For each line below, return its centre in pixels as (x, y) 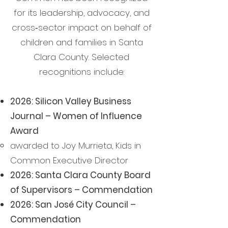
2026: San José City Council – (73, 205)
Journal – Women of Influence (76, 116)
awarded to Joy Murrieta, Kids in (76, 146)
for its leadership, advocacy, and (81, 13)
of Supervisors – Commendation (81, 190)
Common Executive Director (69, 160)
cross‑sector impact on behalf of (81, 27)
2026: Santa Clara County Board (80, 175)
